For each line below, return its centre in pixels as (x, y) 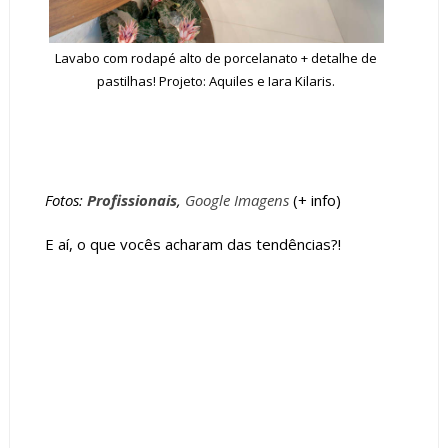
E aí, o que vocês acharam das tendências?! (192, 243)
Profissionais (131, 199)
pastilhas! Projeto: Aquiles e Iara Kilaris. (216, 81)
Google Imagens (236, 199)
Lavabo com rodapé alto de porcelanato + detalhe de (216, 58)
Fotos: (65, 199)
